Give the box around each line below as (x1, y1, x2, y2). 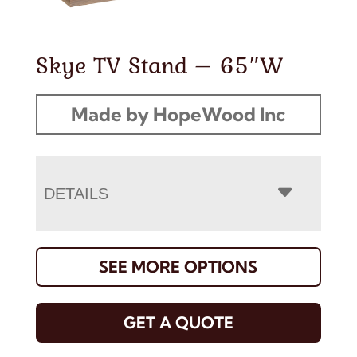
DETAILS (43, 184, 108, 202)
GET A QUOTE (123, 312, 233, 332)
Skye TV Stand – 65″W (35, 46, 284, 82)
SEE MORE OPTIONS (99, 256, 258, 277)
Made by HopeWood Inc (71, 101, 286, 126)
